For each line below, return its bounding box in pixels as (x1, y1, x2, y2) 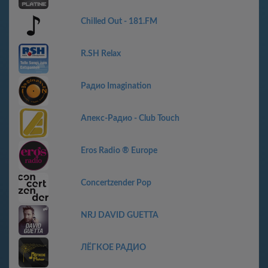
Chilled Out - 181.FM (81, 17, 157, 26)
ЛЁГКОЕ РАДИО (81, 243, 146, 252)
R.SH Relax (81, 50, 121, 58)
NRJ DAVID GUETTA (81, 211, 159, 220)
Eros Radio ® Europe (81, 147, 157, 155)
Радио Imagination (81, 82, 151, 90)
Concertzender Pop (81, 179, 151, 187)
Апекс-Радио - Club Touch (81, 114, 179, 123)
